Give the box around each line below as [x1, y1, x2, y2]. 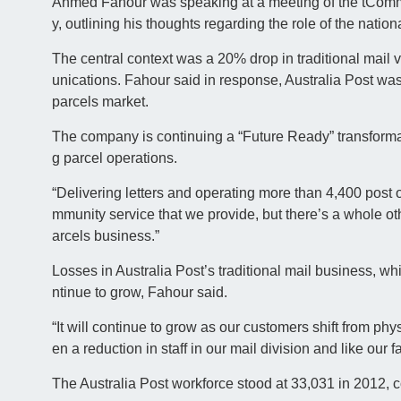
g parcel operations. [51, 150, 177, 166]
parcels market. [51, 94, 149, 110]
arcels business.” [51, 228, 159, 244]
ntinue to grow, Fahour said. [51, 285, 227, 301]
